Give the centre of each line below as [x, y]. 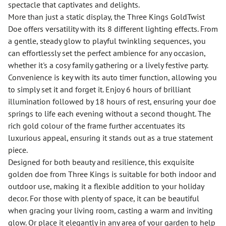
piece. [18, 150]
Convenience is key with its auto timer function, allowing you [112, 77]
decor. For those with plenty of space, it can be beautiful [104, 198]
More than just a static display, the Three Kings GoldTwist [106, 17]
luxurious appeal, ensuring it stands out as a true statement [110, 138]
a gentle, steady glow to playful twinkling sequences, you [107, 41]
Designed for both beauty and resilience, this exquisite [101, 162]
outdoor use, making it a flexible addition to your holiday [106, 186]
